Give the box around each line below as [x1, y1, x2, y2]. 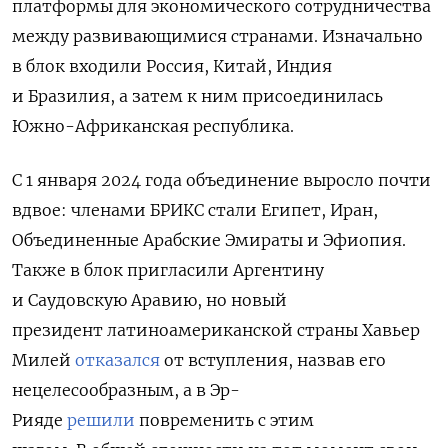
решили [67, 410, 135, 431]
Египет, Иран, [261, 200, 378, 221]
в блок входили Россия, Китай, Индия [12, 56, 332, 77]
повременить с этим [135, 410, 314, 431]
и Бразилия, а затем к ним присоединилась [12, 86, 383, 107]
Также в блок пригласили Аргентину [12, 260, 324, 281]
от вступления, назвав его [160, 350, 386, 371]
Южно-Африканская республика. [12, 116, 294, 137]
